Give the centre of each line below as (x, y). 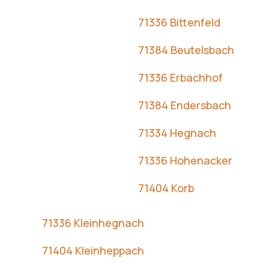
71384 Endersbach (184, 105)
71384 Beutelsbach (186, 50)
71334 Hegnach (177, 132)
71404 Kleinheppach (93, 250)
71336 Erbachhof (180, 77)
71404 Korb (166, 188)
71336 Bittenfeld (179, 22)
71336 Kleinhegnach (93, 222)
